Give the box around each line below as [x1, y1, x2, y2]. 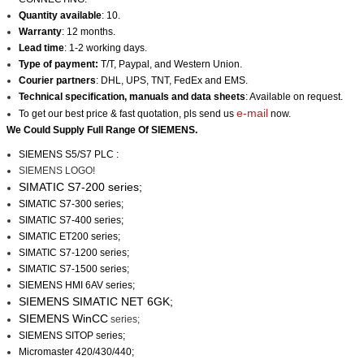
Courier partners [19, 74, 96, 86]
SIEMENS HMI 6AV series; [19, 279, 135, 291]
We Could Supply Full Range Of [6, 123, 151, 136]
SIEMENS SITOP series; [19, 329, 125, 341]
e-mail [236, 106, 268, 119]
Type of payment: [19, 58, 101, 70]
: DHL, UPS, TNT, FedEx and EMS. [96, 74, 248, 86]
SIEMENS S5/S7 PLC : [19, 148, 119, 160]
